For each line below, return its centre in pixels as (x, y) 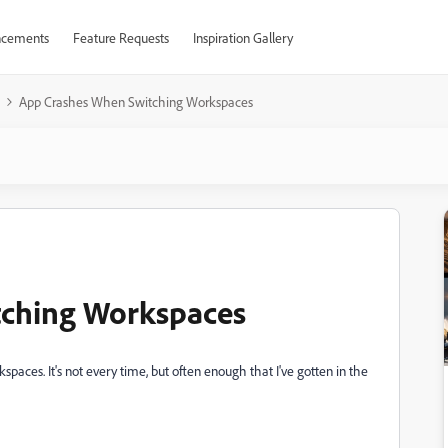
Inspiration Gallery (242, 37)
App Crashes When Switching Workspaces (136, 101)
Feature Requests (120, 37)
